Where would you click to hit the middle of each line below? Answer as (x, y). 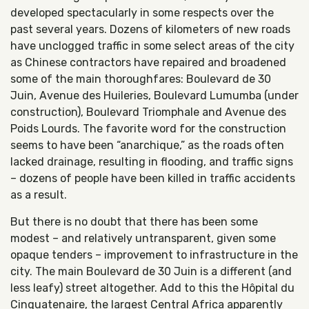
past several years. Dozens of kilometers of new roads (150, 29)
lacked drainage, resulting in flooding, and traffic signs (152, 162)
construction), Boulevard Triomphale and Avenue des (148, 112)
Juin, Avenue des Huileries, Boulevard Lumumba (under (154, 96)
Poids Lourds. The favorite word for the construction (148, 129)
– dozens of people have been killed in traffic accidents (153, 178)
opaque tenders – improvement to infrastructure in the (154, 255)
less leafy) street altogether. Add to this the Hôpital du (152, 288)
